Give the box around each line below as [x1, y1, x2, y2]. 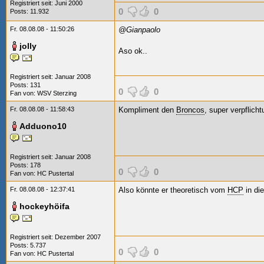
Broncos [176, 105, 204, 114]
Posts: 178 [10, 161, 41, 169]
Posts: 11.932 [10, 8, 49, 15]
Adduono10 [19, 121, 67, 131]
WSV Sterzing [37, 90, 77, 97]
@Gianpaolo [118, 25, 160, 34]
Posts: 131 [10, 81, 41, 88]
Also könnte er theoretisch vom [118, 186, 227, 194]
